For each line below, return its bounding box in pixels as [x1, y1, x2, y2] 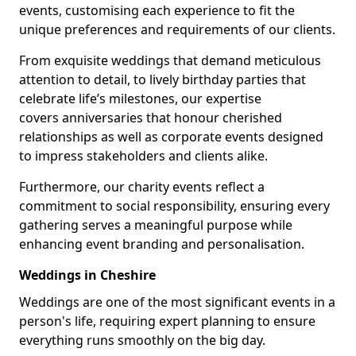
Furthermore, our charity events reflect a [19, 178, 265, 195]
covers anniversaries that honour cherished [19, 109, 282, 126]
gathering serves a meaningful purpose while [19, 216, 292, 234]
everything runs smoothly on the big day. [19, 331, 265, 349]
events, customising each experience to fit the [19, 2, 295, 19]
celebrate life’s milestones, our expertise [19, 90, 261, 107]
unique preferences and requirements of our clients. [19, 21, 335, 38]
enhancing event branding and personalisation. [19, 235, 304, 253]
